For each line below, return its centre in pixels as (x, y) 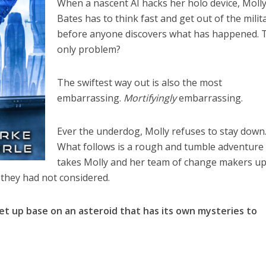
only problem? (89, 49)
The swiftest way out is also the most (140, 82)
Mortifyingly (150, 98)
